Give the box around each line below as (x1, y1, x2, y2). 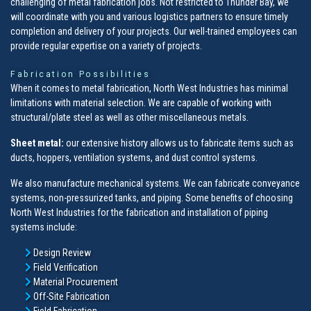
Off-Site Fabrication (31, 290, 110, 302)
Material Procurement (31, 276, 118, 287)
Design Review (31, 246, 91, 258)
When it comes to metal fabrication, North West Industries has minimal (10, 82, 288, 94)
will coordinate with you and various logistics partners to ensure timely (10, 10, 288, 22)
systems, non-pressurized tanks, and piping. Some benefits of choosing (10, 192, 293, 203)
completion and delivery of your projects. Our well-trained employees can (10, 25, 297, 37)
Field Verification (31, 261, 98, 273)
